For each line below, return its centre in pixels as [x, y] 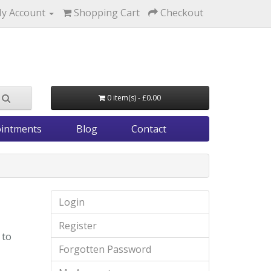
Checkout [182, 13]
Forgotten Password [105, 249]
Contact [149, 129]
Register [77, 226]
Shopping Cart [107, 13]
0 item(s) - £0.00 [134, 98]
